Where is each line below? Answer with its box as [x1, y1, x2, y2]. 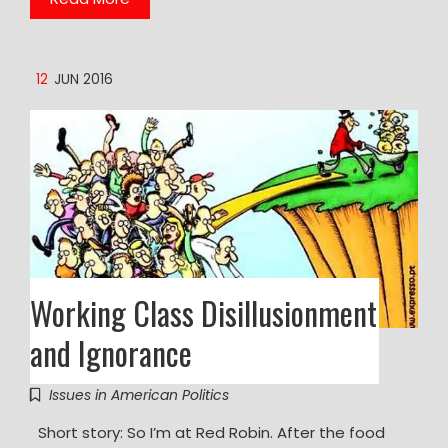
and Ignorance [30, 328, 192, 376]
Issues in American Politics [49, 384, 229, 405]
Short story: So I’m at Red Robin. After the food [30, 421, 385, 443]
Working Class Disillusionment [30, 288, 377, 336]
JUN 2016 [54, 70, 113, 90]
